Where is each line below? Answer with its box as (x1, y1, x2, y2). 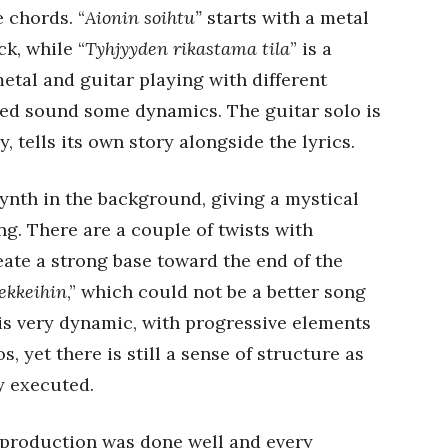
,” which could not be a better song (67, 280, 366, 303)
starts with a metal (207, 6, 369, 29)
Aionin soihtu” (85, 6, 207, 29)
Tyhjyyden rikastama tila (85, 37, 290, 60)
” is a (290, 37, 332, 60)
